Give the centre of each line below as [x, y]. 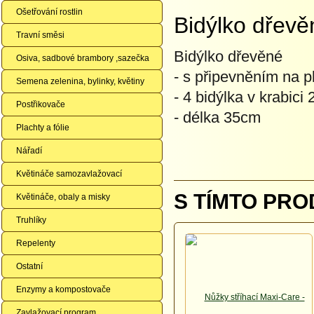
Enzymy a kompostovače [63, 289]
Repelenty [36, 243]
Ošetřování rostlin [49, 12]
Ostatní [29, 266]
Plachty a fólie [43, 128]
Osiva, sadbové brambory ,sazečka [83, 58]
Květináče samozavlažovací [69, 174]
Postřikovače [41, 104]
